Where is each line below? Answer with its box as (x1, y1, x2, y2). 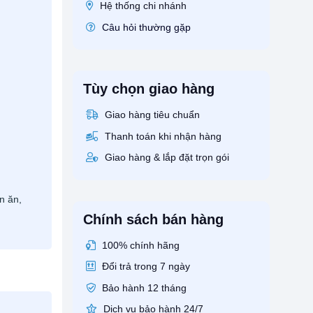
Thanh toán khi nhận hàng (101, 130, 221, 142)
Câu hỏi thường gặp (101, 21, 191, 33)
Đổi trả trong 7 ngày (99, 261, 190, 272)
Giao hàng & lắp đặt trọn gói (101, 152, 229, 163)
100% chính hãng (99, 239, 180, 251)
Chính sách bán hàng (82, 211, 224, 227)
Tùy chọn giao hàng (82, 81, 214, 97)
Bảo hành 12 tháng (99, 282, 187, 293)
